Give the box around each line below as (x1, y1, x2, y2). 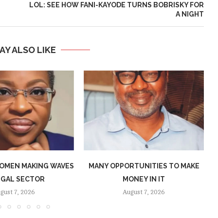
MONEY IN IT (123, 175, 165, 183)
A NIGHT (175, 10, 204, 18)
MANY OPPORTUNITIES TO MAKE (88, 162, 200, 170)
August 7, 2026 (123, 189, 165, 196)
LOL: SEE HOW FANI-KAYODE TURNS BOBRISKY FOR (29, 1, 204, 9)
